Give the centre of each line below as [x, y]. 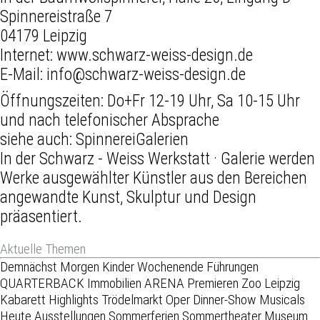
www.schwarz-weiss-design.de [155, 55]
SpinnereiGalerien [132, 140]
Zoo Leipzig [271, 283]
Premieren [213, 283]
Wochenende [170, 267]
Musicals [282, 300]
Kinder [118, 267]
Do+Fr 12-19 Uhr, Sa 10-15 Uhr [204, 101]
